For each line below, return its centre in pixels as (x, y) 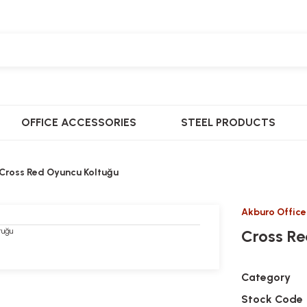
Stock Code (272, 299)
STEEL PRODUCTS (229, 122)
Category (266, 277)
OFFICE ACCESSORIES (78, 122)
